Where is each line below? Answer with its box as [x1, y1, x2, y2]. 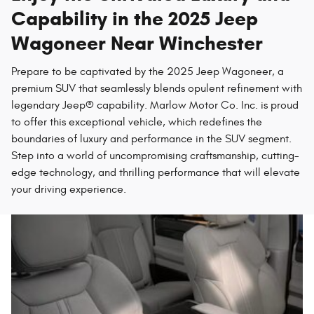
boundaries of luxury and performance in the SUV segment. [11, 132, 292, 145]
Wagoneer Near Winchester [11, 31, 263, 55]
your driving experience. [11, 182, 126, 196]
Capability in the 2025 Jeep [11, 6, 258, 31]
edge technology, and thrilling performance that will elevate [11, 165, 300, 179]
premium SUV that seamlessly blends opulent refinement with [11, 81, 302, 95]
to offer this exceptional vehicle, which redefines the [11, 115, 262, 128]
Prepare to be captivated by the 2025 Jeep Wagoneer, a [11, 64, 284, 78]
